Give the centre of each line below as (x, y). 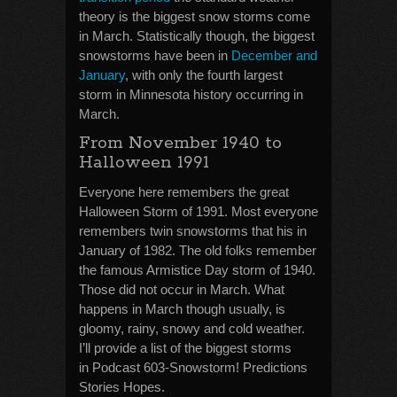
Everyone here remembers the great (184, 192)
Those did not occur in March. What (182, 289)
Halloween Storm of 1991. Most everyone (198, 211)
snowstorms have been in (155, 55)
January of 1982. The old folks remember (198, 250)
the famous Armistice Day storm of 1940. (197, 270)
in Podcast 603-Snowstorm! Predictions (193, 367)
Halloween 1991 (144, 163)
